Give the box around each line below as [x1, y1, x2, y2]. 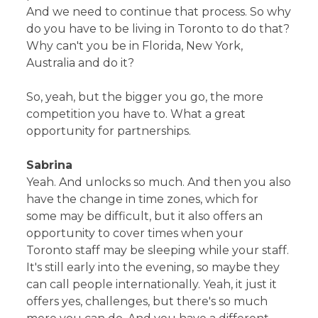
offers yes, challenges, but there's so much [26, 294, 268, 308]
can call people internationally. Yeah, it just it [26, 277, 278, 291]
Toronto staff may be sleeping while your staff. [26, 243, 290, 257]
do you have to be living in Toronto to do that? [26, 21, 290, 35]
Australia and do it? [26, 55, 135, 70]
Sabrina [26, 158, 73, 172]
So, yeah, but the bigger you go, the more [26, 89, 264, 104]
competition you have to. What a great [26, 106, 246, 121]
